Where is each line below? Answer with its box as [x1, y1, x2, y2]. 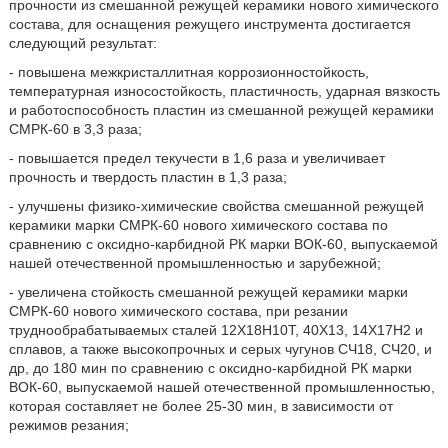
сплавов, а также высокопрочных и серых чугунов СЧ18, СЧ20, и [8, 341, 432, 357]
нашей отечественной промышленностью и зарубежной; [8, 255, 381, 271]
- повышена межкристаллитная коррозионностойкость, [8, 64, 369, 80]
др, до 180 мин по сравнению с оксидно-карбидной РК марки [8, 360, 412, 376]
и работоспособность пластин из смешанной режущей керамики [8, 102, 434, 118]
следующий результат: [8, 35, 157, 51]
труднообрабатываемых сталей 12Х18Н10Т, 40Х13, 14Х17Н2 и [8, 322, 423, 338]
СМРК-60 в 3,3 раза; [8, 121, 142, 137]
